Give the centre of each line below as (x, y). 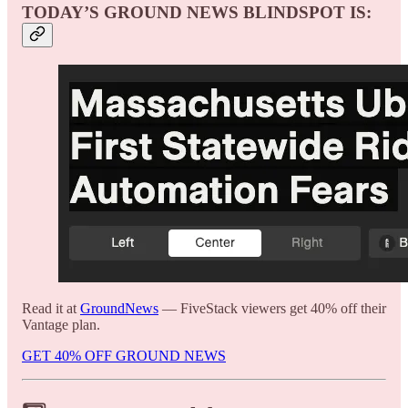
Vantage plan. (61, 324)
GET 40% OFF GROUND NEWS (124, 355)
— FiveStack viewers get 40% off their (272, 308)
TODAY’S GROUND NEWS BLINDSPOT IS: (197, 13)
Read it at (51, 308)
